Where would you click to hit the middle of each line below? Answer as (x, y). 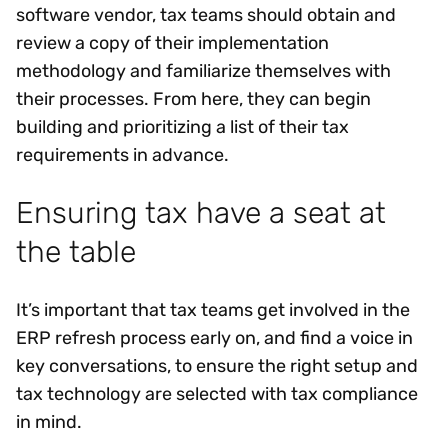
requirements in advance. (126, 154)
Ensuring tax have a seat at (201, 213)
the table (76, 252)
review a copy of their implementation (172, 42)
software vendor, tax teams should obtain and (206, 14)
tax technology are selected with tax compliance (217, 394)
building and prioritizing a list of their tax (182, 126)
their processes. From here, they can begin (193, 98)
